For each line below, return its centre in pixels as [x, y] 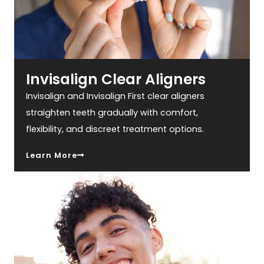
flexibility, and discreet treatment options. [115, 129]
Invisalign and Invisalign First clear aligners [115, 96]
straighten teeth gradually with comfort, [112, 113]
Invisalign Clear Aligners [116, 80]
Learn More [52, 156]
